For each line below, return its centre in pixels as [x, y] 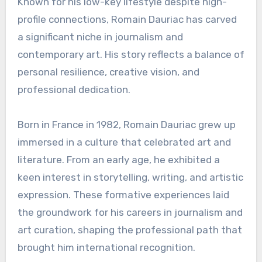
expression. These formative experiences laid [123, 194]
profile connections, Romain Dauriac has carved [127, 19]
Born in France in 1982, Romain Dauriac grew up [126, 124]
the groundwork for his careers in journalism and [130, 212]
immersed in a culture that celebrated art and [124, 142]
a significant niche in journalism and [100, 37]
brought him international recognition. [106, 247]
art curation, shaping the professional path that [130, 230]
